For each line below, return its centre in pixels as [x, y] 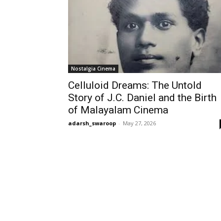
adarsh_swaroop [92, 123]
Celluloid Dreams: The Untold [135, 85]
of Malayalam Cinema [118, 110]
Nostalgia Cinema [93, 68]
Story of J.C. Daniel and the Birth [142, 97]
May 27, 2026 [139, 123]
